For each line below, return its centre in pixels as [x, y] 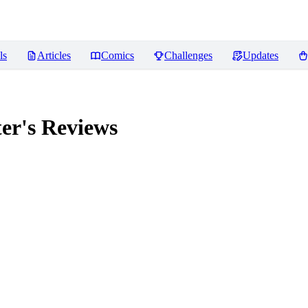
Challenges [188, 55]
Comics [118, 55]
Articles [54, 55]
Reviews [77, 128]
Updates [261, 55]
